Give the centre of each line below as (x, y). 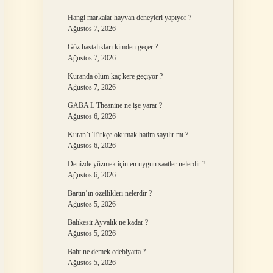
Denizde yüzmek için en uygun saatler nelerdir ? (136, 164)
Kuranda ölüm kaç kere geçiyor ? (115, 76)
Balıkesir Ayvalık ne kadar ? (108, 222)
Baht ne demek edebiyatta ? (106, 252)
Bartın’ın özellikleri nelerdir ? (109, 193)
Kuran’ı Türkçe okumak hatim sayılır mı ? (128, 135)
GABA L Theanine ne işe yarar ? (115, 105)
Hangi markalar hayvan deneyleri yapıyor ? (129, 18)
